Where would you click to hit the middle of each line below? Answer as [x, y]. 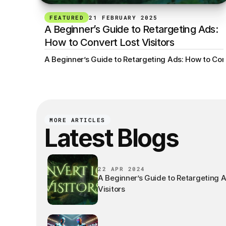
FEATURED [67, 17]
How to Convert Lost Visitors [109, 42]
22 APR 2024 [122, 168]
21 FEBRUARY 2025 [123, 17]
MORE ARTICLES [78, 120]
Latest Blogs [111, 138]
